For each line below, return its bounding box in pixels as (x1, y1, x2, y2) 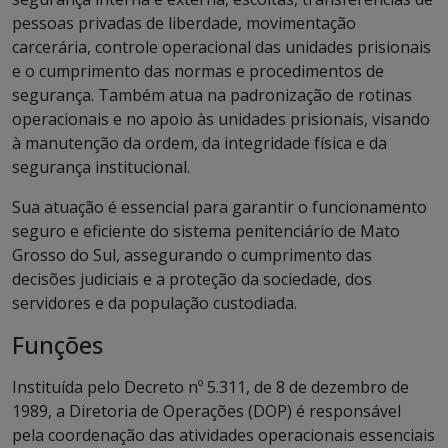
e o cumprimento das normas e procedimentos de (12, 60, 384, 82)
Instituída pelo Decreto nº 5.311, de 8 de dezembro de (12, 376, 409, 398)
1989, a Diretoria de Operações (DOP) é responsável (12, 400, 401, 422)
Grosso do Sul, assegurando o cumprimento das (12, 244, 372, 266)
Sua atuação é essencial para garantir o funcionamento (12, 196, 427, 218)
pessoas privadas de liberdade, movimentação (12, 12, 356, 34)
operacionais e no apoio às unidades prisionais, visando (12, 108, 430, 130)
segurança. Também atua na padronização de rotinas (12, 84, 412, 106)
